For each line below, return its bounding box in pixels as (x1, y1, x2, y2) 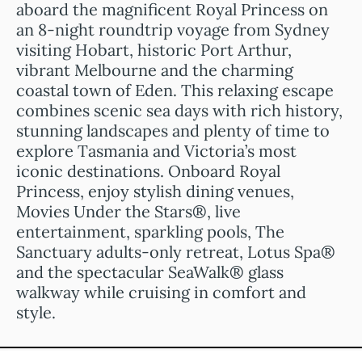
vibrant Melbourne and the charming (16, 60, 293, 80)
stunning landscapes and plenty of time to (16, 120, 330, 141)
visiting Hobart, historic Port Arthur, (16, 40, 292, 60)
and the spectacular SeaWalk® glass (16, 262, 284, 282)
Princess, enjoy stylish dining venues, (16, 181, 294, 201)
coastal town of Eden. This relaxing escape (16, 80, 334, 100)
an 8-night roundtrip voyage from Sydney (16, 19, 330, 40)
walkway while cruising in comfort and (16, 282, 306, 302)
